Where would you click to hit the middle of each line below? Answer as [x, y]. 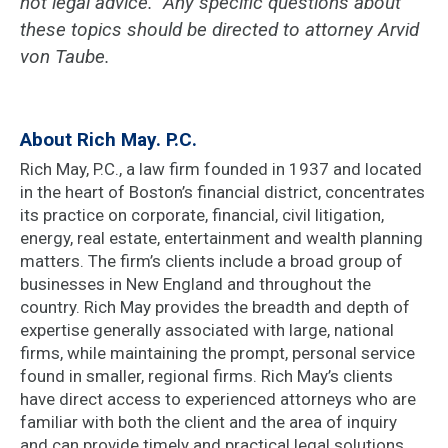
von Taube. [65, 56]
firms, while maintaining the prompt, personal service [217, 352]
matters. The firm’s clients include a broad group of [211, 260]
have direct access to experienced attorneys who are [218, 398]
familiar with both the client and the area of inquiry [208, 421]
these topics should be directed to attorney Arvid [219, 29]
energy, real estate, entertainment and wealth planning [221, 237]
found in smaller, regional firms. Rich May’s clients [206, 375]
